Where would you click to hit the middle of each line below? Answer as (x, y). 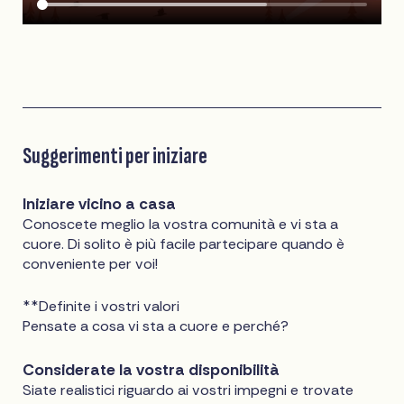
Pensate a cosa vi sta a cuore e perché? (156, 326)
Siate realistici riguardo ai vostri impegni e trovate (188, 390)
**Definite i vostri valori (101, 307)
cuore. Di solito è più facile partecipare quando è (184, 244)
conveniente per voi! (91, 264)
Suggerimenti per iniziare (115, 156)
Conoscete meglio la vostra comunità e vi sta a (181, 225)
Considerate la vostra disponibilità (151, 369)
